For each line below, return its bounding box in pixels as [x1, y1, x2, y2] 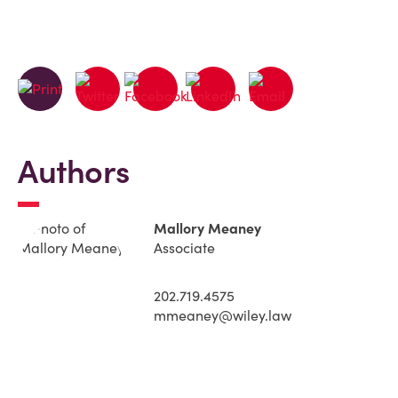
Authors [18, 151, 130, 192]
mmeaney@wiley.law [154, 306, 291, 324]
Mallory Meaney [154, 219, 261, 237]
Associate [154, 239, 215, 257]
